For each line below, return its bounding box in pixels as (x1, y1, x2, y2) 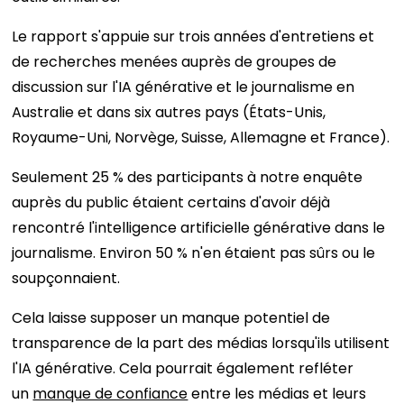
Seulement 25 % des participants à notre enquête (12, 167, 363, 188)
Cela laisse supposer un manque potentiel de (12, 308, 331, 328)
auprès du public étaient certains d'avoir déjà (12, 192, 331, 213)
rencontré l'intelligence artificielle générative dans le (12, 217, 386, 238)
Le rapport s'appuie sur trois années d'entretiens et (12, 26, 375, 47)
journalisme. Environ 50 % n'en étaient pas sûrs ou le (12, 243, 376, 263)
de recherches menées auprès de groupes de (12, 51, 337, 72)
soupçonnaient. (12, 268, 121, 289)
